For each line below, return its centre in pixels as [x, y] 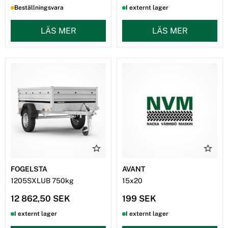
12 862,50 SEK [40, 199]
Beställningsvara [39, 8]
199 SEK [139, 199]
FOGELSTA [29, 169]
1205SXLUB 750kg [42, 181]
